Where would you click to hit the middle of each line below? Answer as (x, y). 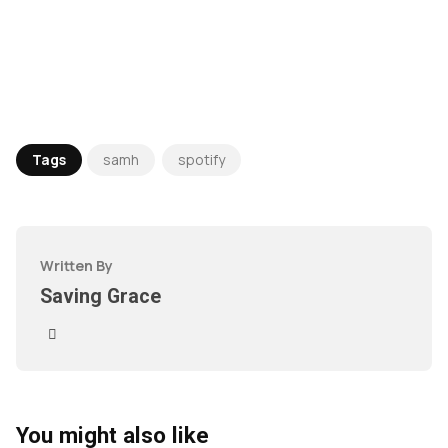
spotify (201, 159)
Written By (76, 265)
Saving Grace (100, 296)
